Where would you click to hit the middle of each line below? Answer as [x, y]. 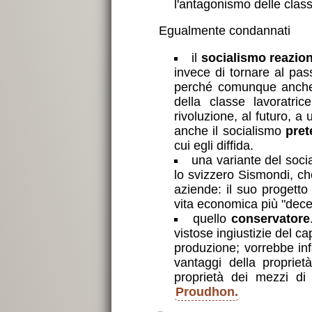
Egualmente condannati [224, 31]
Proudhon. [207, 291]
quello [212, 218]
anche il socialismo [230, 131]
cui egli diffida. [214, 145]
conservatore [271, 218]
